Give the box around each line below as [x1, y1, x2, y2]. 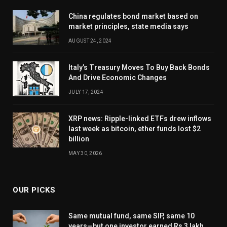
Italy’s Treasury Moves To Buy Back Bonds [68, 63, 210, 71]
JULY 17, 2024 [68, 89, 103, 95]
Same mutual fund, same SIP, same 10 [68, 211, 195, 220]
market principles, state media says [68, 22, 188, 30]
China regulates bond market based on [68, 12, 198, 20]
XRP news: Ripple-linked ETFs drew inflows [68, 114, 211, 123]
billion [68, 134, 89, 143]
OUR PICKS [13, 185, 56, 195]
